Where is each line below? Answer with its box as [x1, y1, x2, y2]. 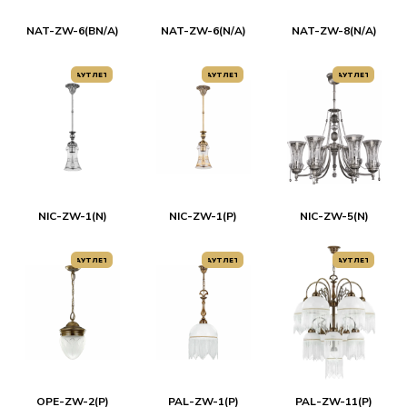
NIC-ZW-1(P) [169, 209, 238, 223]
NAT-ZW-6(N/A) [160, 24, 246, 38]
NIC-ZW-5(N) [299, 209, 369, 223]
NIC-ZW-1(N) [37, 209, 107, 223]
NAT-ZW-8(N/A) [291, 24, 377, 38]
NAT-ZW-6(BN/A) [25, 24, 119, 38]
